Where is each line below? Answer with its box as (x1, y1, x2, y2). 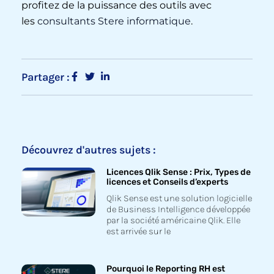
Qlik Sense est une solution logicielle (106, 193, 252, 204)
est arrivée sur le (106, 226, 171, 237)
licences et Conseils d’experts (106, 177, 228, 188)
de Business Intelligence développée (106, 204, 250, 215)
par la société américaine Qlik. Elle (106, 215, 240, 226)
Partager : (21, 70, 70, 84)
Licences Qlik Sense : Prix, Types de (106, 167, 251, 178)
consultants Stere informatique (37, 15, 191, 28)
